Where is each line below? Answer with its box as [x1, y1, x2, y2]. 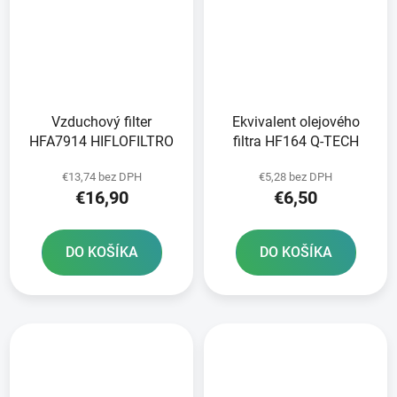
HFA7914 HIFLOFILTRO [29, 133, 174, 151]
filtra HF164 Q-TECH [232, 133, 359, 151]
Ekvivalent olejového [231, 113, 360, 131]
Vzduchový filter [51, 113, 152, 131]
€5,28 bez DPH [259, 170, 332, 184]
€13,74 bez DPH [61, 170, 142, 184]
